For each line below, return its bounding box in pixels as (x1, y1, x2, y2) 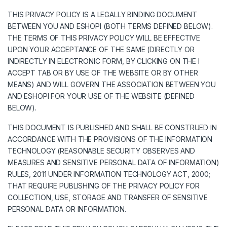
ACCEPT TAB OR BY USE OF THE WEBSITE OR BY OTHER (8, 68, 198, 78)
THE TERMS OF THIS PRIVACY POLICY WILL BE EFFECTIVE (8, 33, 200, 43)
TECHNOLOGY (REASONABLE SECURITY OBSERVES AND (8, 146, 195, 156)
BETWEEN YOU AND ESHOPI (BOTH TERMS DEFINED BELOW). (8, 22, 213, 31)
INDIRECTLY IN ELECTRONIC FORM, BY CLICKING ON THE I (8, 57, 200, 66)
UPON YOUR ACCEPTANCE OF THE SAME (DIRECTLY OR (8, 45, 195, 54)
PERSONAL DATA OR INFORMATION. (8, 205, 126, 214)
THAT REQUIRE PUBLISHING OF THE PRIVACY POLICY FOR (8, 181, 200, 191)
